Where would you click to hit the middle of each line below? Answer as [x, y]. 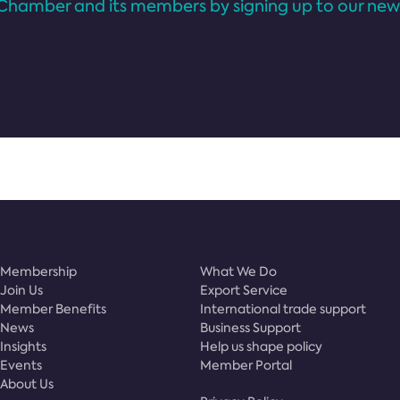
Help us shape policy [261, 346]
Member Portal [246, 365]
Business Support [250, 328]
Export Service [244, 290]
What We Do [238, 271]
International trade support [283, 309]
